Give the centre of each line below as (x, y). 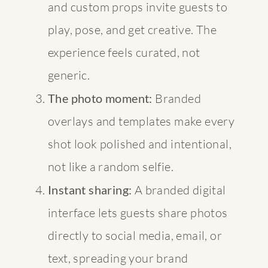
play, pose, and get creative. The (133, 29)
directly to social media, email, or (135, 235)
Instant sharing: (90, 189)
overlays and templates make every (141, 121)
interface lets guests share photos (138, 212)
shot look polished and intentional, (140, 144)
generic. (69, 75)
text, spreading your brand (118, 258)
